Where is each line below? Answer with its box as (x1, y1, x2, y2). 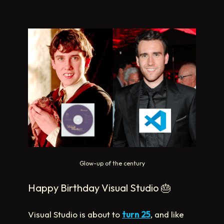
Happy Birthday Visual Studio (28, 181, 161, 194)
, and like (150, 209, 184, 220)
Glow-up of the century (79, 159, 145, 167)
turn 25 (122, 209, 150, 220)
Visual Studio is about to (28, 209, 122, 220)
